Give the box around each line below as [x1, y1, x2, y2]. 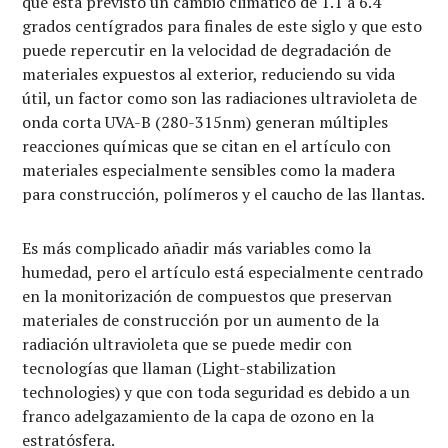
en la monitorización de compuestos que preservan [22, 284, 393, 307]
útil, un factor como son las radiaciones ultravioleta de [22, 86, 418, 109]
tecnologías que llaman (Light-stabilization [22, 356, 337, 379]
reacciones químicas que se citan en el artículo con [22, 134, 392, 157]
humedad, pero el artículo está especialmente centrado [22, 260, 424, 283]
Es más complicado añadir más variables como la [22, 236, 372, 259]
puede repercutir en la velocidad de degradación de [22, 38, 392, 61]
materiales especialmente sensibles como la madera [22, 158, 396, 181]
